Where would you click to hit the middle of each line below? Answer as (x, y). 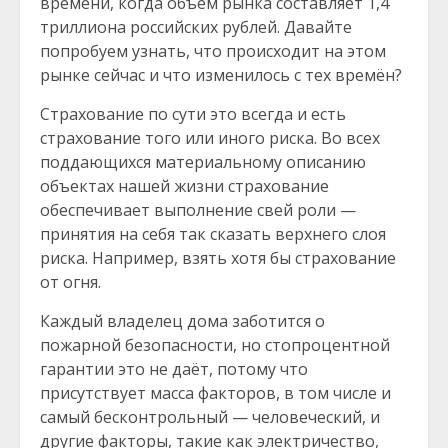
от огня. (70, 282)
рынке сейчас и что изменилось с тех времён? (221, 75)
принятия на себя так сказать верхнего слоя (213, 234)
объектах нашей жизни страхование (184, 186)
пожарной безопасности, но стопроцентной (215, 345)
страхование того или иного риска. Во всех (210, 138)
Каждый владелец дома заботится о (182, 321)
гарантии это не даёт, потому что (174, 369)
